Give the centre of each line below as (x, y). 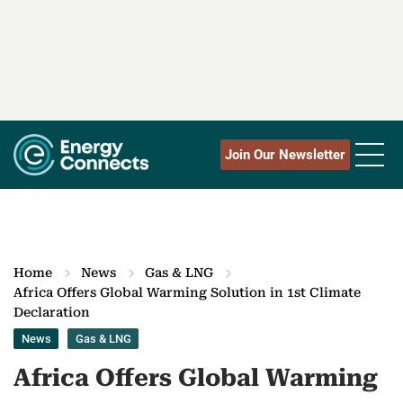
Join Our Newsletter (285, 155)
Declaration (52, 313)
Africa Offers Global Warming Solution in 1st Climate (187, 293)
